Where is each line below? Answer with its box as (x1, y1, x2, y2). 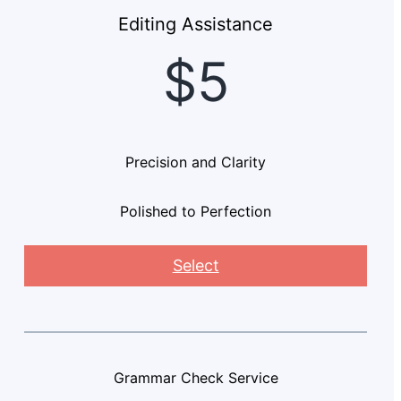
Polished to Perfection (120, 202, 272, 221)
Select (172, 256, 219, 276)
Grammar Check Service (113, 369, 278, 388)
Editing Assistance (118, 13, 274, 36)
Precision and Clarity (125, 153, 267, 172)
